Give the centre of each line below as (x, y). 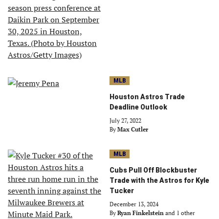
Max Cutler (133, 129)
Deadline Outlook (138, 107)
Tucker (122, 191)
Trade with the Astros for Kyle (159, 180)
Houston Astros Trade (147, 97)
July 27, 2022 (125, 120)
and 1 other (180, 213)
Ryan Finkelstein (141, 213)
